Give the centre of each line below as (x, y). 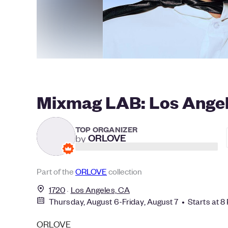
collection (124, 171)
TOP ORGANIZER (107, 129)
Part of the (56, 171)
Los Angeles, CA (100, 190)
